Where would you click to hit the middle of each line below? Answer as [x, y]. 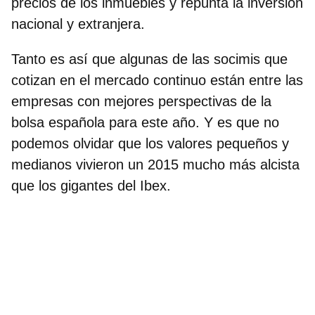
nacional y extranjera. [78, 24]
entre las [276, 80]
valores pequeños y [228, 143]
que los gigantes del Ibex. [91, 185]
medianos [41, 164]
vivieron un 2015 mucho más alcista [186, 164]
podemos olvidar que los [89, 143]
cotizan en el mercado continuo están [130, 80]
